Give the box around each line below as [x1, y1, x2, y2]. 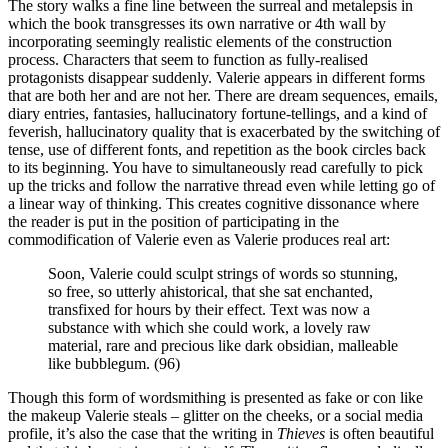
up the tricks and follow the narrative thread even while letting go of [8, 176, 435, 194]
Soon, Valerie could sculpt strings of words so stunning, [48, 264, 398, 282]
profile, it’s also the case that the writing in [8, 424, 277, 442]
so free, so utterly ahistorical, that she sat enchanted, [48, 282, 373, 300]
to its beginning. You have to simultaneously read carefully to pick [8, 158, 423, 176]
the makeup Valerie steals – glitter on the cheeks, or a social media [8, 406, 423, 424]
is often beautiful [329, 424, 434, 442]
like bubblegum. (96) [48, 354, 180, 372]
